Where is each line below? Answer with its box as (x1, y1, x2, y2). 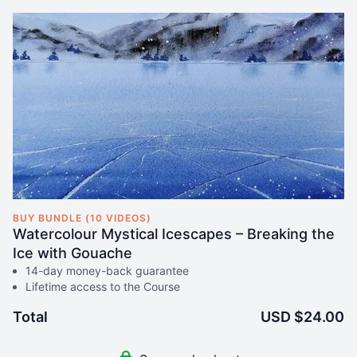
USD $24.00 (261, 308, 344, 325)
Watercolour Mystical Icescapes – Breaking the (13, 225, 335, 242)
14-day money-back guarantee (25, 263, 189, 277)
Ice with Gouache (13, 244, 132, 261)
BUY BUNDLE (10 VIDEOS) (13, 211, 151, 224)
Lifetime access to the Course (25, 279, 180, 293)
